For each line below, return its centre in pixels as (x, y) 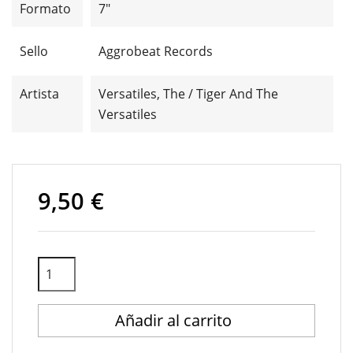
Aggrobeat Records (156, 51)
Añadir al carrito (175, 320)
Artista (39, 94)
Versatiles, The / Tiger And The (188, 94)
